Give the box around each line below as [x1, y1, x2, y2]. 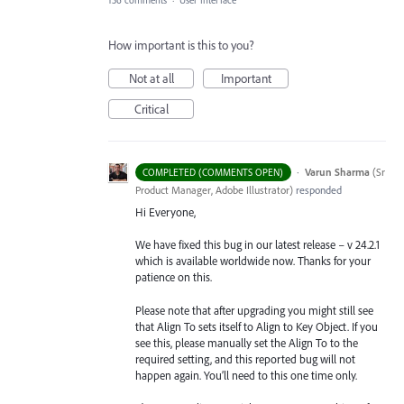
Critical [133, 101, 169, 118]
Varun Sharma [304, 165, 370, 179]
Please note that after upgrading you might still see [135, 302, 373, 317]
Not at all [128, 70, 174, 87]
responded [293, 183, 342, 197]
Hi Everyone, [135, 205, 196, 220]
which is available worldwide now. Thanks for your [135, 253, 371, 269]
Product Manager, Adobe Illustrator [135, 183, 289, 197]
